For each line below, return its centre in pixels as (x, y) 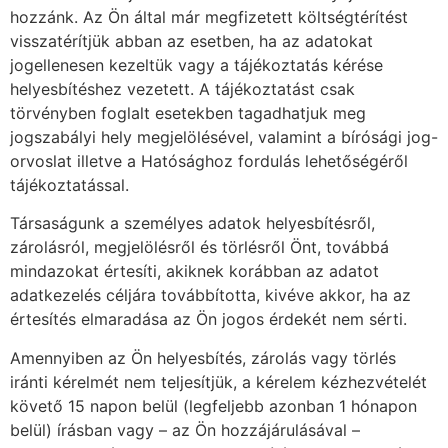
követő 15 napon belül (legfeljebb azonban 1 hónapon (213, 405)
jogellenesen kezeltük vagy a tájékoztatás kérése (196, 64)
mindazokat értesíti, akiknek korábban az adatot (194, 271)
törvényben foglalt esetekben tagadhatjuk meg (188, 112)
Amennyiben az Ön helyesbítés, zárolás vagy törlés (203, 357)
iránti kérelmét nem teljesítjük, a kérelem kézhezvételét (218, 381)
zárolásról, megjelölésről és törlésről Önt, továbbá (199, 247)
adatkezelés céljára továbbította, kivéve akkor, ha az (210, 295)
